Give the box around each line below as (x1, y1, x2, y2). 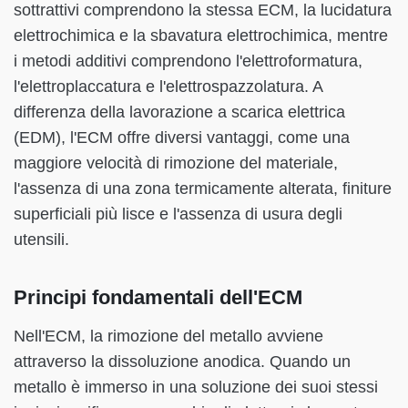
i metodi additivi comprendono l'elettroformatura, (14, 51, 362, 70)
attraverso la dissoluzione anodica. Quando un (14, 352, 351, 371)
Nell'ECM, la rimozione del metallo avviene (14, 326, 323, 345)
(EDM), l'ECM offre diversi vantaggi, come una (14, 127, 350, 147)
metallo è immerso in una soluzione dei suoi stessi (14, 377, 378, 396)
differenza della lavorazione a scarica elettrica (14, 102, 345, 121)
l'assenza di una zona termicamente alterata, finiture (14, 178, 392, 198)
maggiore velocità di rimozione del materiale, (14, 153, 338, 172)
